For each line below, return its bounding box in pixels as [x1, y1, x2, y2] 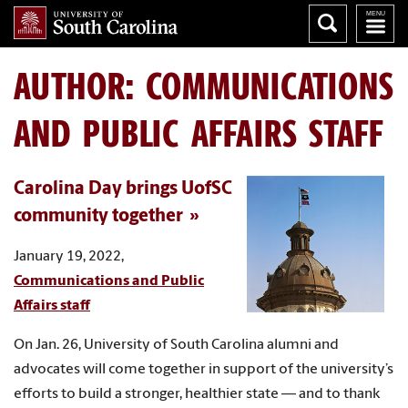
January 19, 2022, [14, 249, 124, 264]
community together [14, 207, 183, 226]
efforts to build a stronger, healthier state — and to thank [14, 386, 380, 402]
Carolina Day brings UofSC [14, 179, 232, 199]
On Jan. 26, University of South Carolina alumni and [14, 337, 339, 352]
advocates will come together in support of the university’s [14, 362, 393, 377]
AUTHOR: [14, 63, 147, 108]
